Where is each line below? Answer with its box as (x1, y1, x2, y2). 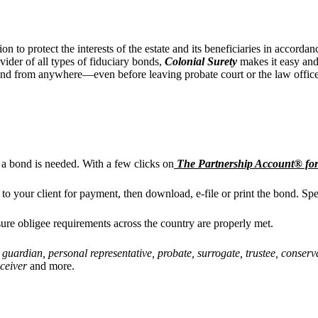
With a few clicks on (82, 157, 174, 170)
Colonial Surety (165, 55, 240, 67)
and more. (27, 259, 77, 272)
